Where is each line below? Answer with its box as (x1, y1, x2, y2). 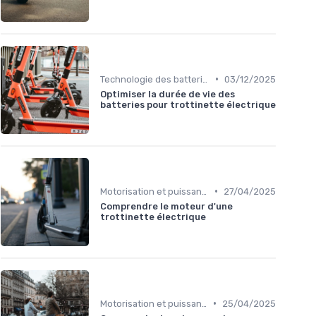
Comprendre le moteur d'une (100, 200, 233, 212)
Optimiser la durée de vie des (100, 88, 235, 99)
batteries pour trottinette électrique (100, 99, 276, 110)
